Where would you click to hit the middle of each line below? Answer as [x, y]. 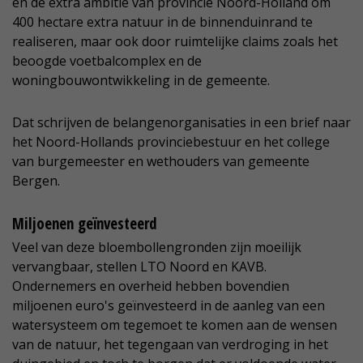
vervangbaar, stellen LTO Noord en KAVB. [139, 267]
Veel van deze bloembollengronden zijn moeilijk [157, 248]
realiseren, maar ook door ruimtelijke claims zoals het [175, 42]
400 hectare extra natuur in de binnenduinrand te [162, 22]
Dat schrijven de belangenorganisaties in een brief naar [181, 123]
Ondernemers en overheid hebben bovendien [151, 286]
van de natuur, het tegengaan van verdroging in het [170, 345]
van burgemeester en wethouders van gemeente [161, 162]
